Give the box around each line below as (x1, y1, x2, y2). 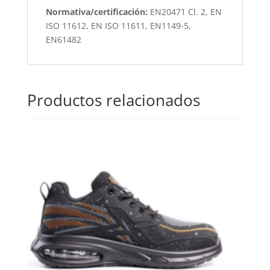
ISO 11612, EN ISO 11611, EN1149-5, (45, 19, 191, 31)
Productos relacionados (27, 89, 200, 111)
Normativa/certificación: (45, 5, 150, 17)
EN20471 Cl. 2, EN (149, 5, 222, 17)
